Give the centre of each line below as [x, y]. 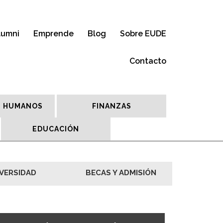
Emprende [54, 34]
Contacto [148, 61]
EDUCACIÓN [56, 129]
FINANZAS [111, 106]
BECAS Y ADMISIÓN [121, 173]
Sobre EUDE [143, 34]
